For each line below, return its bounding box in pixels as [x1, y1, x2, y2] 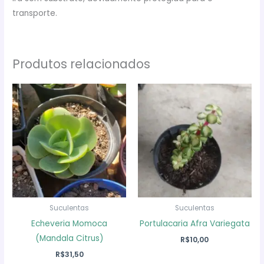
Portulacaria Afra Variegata [139, 217, 250, 229]
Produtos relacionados [12, 55, 151, 72]
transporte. [12, 8, 58, 19]
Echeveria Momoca [31, 217, 108, 229]
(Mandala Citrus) [35, 232, 104, 244]
